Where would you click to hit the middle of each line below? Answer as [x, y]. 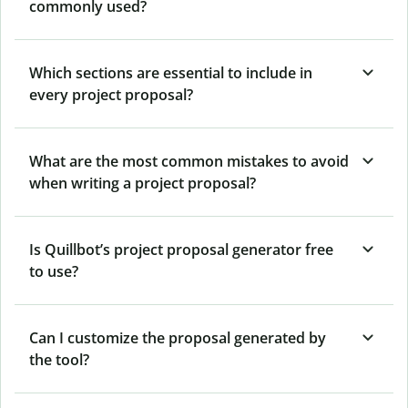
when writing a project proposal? [143, 183]
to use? [54, 271]
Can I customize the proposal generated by [178, 337]
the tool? [59, 359]
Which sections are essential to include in [171, 72]
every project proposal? [111, 94]
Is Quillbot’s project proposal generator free [181, 249]
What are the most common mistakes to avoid [189, 161]
